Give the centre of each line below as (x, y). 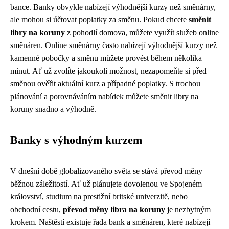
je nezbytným (188, 209)
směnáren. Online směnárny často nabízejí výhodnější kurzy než (113, 45)
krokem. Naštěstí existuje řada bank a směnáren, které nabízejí (110, 222)
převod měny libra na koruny (114, 209)
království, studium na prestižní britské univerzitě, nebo (99, 197)
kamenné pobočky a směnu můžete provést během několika (106, 58)
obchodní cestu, (37, 209)
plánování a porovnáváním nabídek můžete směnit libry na (104, 96)
